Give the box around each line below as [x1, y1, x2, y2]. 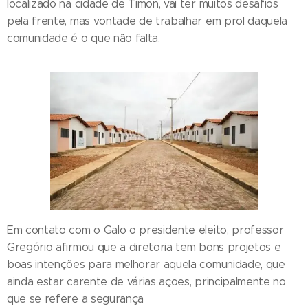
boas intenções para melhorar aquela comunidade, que [7, 257, 285, 271]
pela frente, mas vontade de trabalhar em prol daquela [7, 14, 288, 27]
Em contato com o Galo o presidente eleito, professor [7, 223, 284, 236]
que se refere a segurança [7, 291, 144, 305]
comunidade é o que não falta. [7, 32, 160, 45]
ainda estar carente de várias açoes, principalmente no [7, 274, 286, 288]
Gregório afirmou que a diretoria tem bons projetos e [7, 240, 281, 254]
